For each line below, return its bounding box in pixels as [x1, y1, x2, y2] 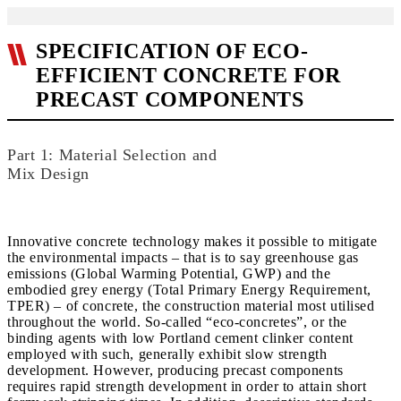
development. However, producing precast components [7, 363, 344, 378]
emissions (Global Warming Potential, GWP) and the [7, 266, 331, 281]
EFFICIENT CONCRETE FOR [36, 64, 341, 87]
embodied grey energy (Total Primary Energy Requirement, [7, 282, 371, 297]
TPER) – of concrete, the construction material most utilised [7, 298, 375, 313]
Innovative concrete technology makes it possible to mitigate [7, 234, 378, 249]
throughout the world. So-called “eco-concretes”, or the [7, 314, 347, 329]
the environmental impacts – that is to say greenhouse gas [7, 250, 359, 265]
